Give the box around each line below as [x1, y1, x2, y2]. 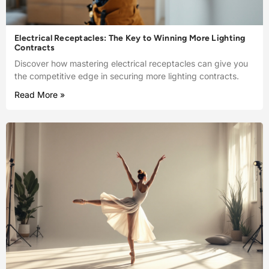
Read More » [14, 89, 65, 100]
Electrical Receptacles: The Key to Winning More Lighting [14, 33, 246, 43]
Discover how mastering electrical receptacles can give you [14, 58, 248, 68]
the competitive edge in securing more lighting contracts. [14, 71, 239, 81]
